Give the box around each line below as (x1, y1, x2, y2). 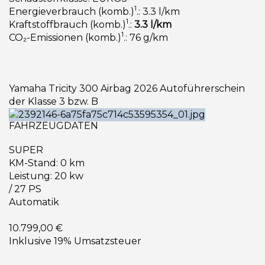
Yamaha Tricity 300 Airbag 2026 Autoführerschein (9, 82, 245, 94)
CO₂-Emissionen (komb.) (9, 31, 121, 43)
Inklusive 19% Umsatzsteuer (9, 235, 141, 247)
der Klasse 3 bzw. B (9, 95, 98, 107)
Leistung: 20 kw (9, 170, 83, 182)
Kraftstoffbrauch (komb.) (9, 18, 126, 30)
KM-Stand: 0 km (9, 157, 85, 169)
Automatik (9, 196, 59, 208)
